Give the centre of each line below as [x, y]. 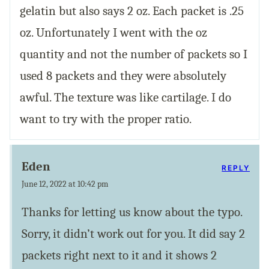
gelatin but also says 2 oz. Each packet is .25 [132, 11]
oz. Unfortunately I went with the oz [113, 33]
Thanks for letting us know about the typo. [132, 212]
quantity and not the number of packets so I [134, 54]
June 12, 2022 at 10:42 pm [65, 184]
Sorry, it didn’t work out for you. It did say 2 [133, 234]
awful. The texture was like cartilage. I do [125, 98]
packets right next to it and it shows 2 [119, 255]
